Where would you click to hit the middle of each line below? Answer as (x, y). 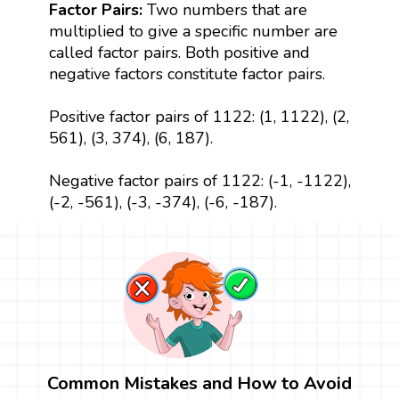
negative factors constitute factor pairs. (187, 73)
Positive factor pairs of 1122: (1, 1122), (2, (199, 116)
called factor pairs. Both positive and (179, 52)
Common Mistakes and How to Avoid (199, 383)
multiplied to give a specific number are (193, 31)
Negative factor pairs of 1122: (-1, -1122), (199, 180)
